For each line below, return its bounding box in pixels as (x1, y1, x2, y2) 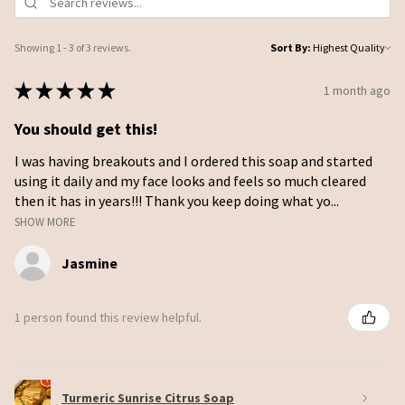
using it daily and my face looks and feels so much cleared (14, 172, 366, 191)
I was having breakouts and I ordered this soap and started (14, 152, 372, 171)
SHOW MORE (14, 214, 75, 230)
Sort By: (270, 41, 311, 55)
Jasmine (61, 254, 118, 273)
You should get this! (14, 118, 157, 140)
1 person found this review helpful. (14, 308, 202, 325)
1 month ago (324, 81, 391, 99)
